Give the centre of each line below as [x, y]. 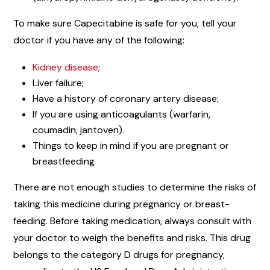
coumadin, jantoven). [78, 130]
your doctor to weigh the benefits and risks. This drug [132, 238]
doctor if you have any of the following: [99, 40]
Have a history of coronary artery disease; [126, 99]
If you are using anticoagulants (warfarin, [121, 115]
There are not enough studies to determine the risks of [135, 187]
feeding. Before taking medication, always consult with [132, 221]
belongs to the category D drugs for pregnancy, [119, 255]
